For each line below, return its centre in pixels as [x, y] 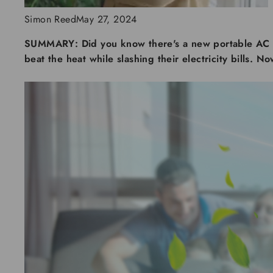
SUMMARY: [51, 44]
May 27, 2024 [107, 19]
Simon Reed [51, 19]
